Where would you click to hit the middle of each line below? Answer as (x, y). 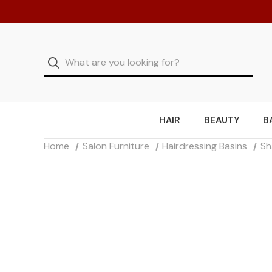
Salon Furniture (116, 146)
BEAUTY (222, 121)
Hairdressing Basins (205, 146)
